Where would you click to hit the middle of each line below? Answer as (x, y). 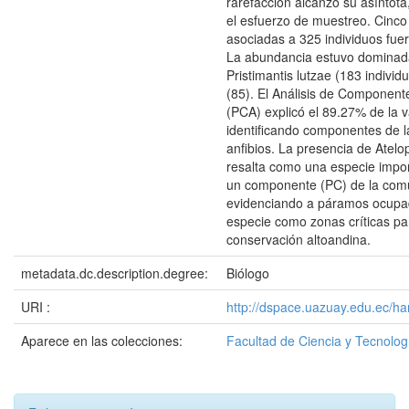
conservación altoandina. (299, 239)
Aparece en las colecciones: (102, 341)
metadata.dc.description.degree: (116, 273)
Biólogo (248, 273)
